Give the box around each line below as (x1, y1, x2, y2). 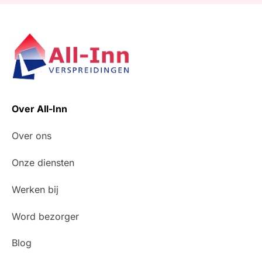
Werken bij (12, 183, 58, 195)
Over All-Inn (12, 103, 67, 115)
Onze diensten (12, 157, 74, 169)
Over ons (12, 130, 51, 142)
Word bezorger (12, 210, 79, 222)
